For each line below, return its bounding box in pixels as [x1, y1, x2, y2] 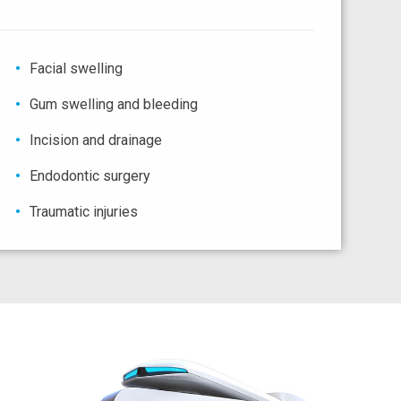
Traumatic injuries [29, 203, 138, 221]
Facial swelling [29, 60, 123, 78]
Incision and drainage [29, 132, 162, 149]
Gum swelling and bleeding [29, 96, 198, 114]
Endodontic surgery [29, 167, 150, 185]
